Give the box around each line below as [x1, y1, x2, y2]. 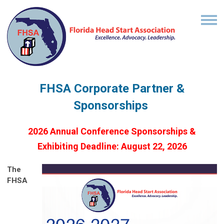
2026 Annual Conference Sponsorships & [28, 126, 196, 137]
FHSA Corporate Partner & [39, 81, 184, 96]
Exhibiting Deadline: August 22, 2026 [37, 141, 187, 152]
